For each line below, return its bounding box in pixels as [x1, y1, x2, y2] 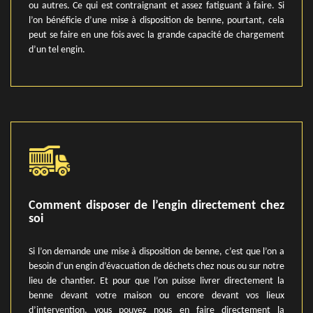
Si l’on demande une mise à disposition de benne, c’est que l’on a [29, 247, 284, 257]
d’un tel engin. [29, 45, 85, 55]
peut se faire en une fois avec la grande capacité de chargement [29, 30, 284, 41]
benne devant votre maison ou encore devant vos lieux [29, 291, 284, 301]
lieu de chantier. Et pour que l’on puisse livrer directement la [29, 276, 284, 286]
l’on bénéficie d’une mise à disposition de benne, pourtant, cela [29, 15, 284, 26]
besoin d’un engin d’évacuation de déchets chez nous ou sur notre [29, 261, 284, 272]
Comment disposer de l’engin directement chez [29, 199, 284, 212]
